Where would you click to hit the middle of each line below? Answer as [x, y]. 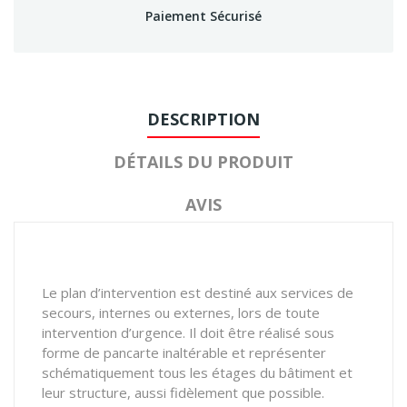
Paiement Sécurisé [203, 15]
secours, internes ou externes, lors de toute [181, 312]
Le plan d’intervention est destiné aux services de [198, 292]
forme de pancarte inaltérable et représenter [184, 352]
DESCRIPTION [203, 119]
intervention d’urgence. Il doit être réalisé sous [188, 332]
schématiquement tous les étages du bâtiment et [197, 372]
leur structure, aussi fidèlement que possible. [183, 392]
